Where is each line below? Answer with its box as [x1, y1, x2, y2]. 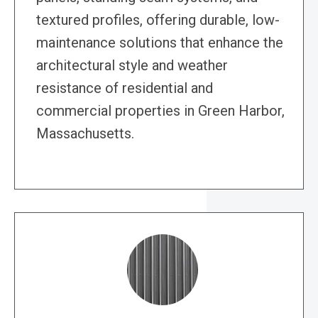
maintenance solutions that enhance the [36, 34, 283, 52]
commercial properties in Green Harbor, [36, 102, 285, 120]
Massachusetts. [36, 125, 134, 143]
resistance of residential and [36, 79, 213, 97]
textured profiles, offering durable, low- [36, 11, 280, 29]
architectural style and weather [36, 57, 228, 75]
